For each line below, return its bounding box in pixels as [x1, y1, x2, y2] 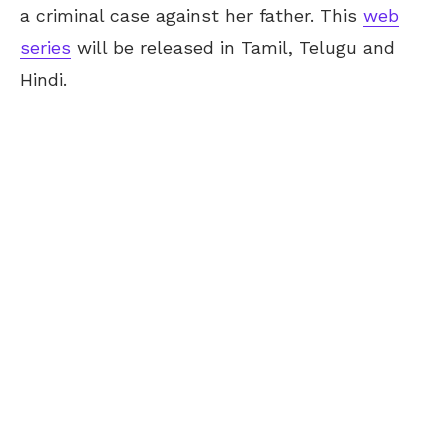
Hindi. [20, 68, 67, 90]
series [20, 36, 71, 58]
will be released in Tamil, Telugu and [71, 36, 395, 58]
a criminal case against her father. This [20, 4, 363, 26]
